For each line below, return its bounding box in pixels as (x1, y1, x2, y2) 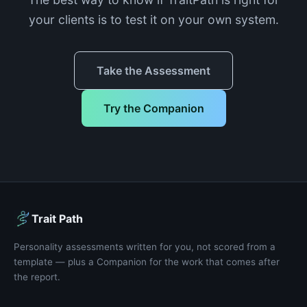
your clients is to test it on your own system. (28, 12, 279, 27)
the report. (14, 271, 60, 282)
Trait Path (32, 212, 83, 225)
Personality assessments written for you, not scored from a (14, 241, 275, 252)
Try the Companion (103, 101, 204, 115)
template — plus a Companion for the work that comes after (14, 256, 280, 267)
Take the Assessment (97, 64, 210, 77)
